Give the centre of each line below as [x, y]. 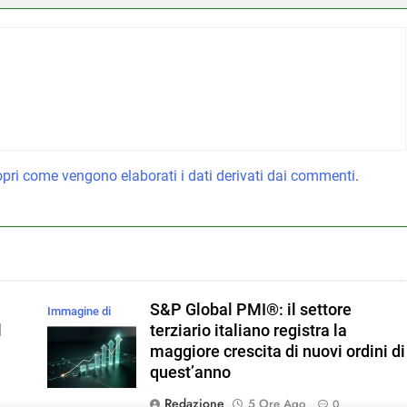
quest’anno [191, 372]
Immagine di [79, 311]
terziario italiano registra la [249, 330]
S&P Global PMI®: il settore [251, 309]
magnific [69, 333]
